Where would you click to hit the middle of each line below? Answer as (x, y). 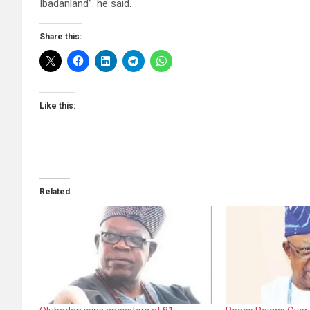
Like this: (57, 106)
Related (55, 192)
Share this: (61, 37)
